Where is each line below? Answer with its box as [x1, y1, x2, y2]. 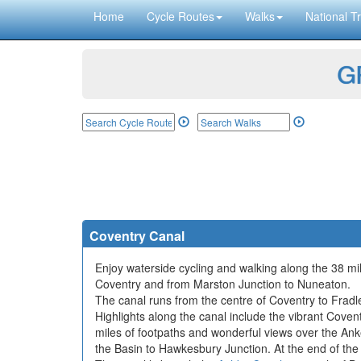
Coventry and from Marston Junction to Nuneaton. [95, 276, 351, 292]
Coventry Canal [89, 226, 185, 245]
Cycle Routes [147, 8, 214, 24]
